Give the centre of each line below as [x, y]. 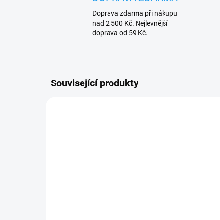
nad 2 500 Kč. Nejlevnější [130, 23]
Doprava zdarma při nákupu [135, 14]
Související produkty [95, 83]
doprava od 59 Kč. [120, 33]
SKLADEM [154, 209]
